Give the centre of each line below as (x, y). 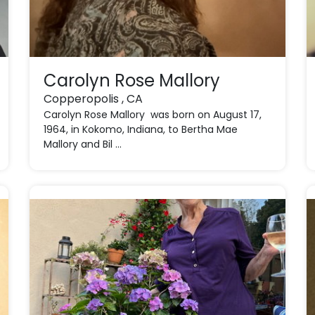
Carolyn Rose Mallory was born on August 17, (153, 115)
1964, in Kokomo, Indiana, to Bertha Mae (141, 129)
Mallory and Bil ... (83, 144)
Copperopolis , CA (94, 99)
